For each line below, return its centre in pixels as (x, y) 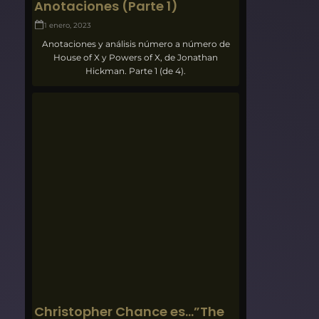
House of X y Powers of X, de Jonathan (136, 58)
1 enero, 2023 (68, 26)
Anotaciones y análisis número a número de (136, 44)
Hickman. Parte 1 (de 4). (136, 71)
